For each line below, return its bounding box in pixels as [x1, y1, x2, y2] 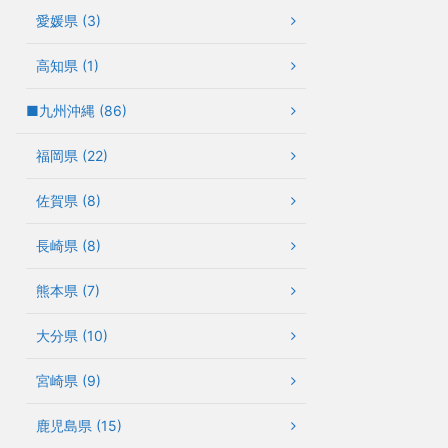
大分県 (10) [36, 326, 108, 344]
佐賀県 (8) [36, 191, 101, 209]
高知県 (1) [36, 56, 99, 74]
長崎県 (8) [36, 236, 101, 254]
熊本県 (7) [36, 281, 100, 299]
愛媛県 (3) [36, 11, 101, 29]
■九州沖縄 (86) [26, 101, 127, 119]
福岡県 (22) [36, 146, 108, 164]
